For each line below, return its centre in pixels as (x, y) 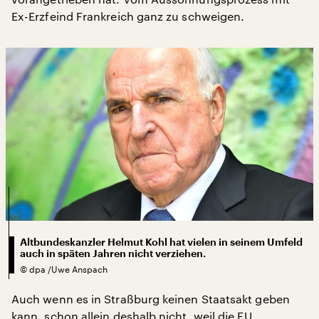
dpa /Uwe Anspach (68, 269)
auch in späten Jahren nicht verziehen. (113, 253)
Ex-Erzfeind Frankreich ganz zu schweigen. (128, 16)
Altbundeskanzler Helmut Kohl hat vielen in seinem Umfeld (161, 242)
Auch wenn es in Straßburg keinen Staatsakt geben (151, 298)
